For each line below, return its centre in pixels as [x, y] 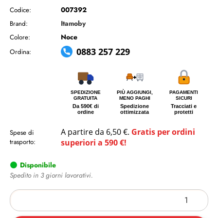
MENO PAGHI [135, 98]
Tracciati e [184, 106]
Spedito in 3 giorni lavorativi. [51, 175]
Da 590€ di [85, 106]
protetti [184, 112]
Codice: [20, 10]
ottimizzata [135, 112]
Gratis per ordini [163, 132]
